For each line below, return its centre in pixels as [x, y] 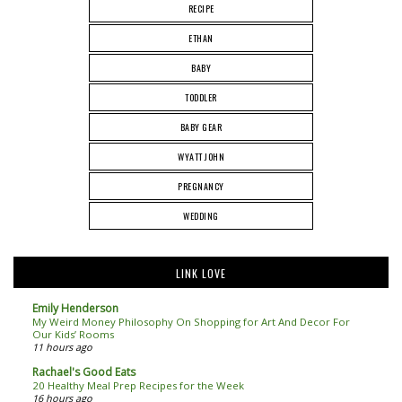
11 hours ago [62, 347]
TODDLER [201, 98]
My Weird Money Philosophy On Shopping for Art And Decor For [191, 322]
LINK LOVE [201, 274]
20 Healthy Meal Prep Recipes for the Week [138, 386]
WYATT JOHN [201, 157]
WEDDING [201, 216]
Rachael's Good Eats [84, 372]
